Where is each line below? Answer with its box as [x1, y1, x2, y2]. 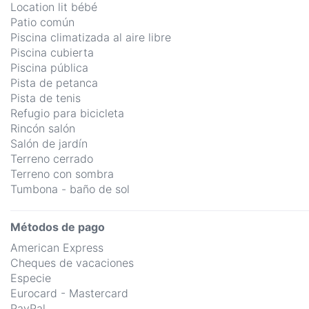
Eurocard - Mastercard [10, 286, 128, 301]
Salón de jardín [10, 137, 88, 151]
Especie [10, 271, 51, 286]
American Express [10, 241, 103, 255]
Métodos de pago [10, 220, 105, 235]
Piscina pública [10, 61, 88, 75]
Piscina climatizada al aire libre [10, 30, 171, 45]
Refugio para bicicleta [10, 106, 124, 121]
